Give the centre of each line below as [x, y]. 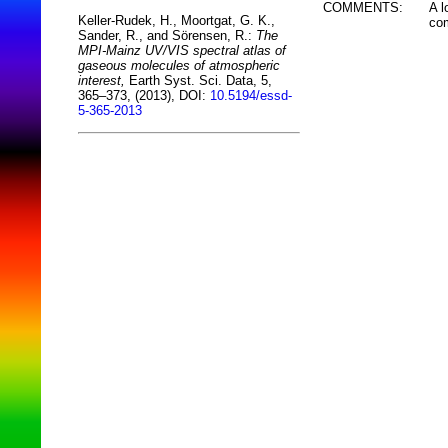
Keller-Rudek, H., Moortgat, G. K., [176, 21]
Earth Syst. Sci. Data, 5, [198, 81]
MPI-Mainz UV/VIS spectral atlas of [182, 51]
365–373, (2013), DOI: [144, 96]
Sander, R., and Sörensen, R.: [167, 36]
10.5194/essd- [251, 96]
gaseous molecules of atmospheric [179, 66]
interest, [101, 81]
